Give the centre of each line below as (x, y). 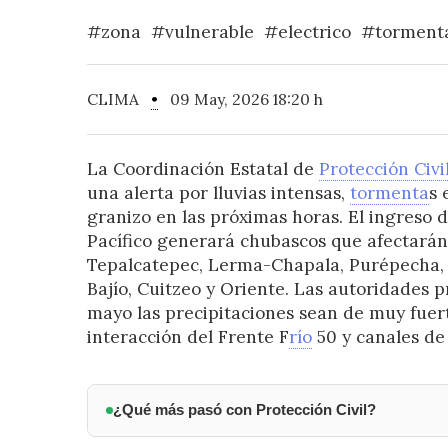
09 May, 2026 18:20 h (240, 99)
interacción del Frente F (187, 337)
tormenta (389, 193)
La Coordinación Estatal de (202, 169)
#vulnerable (202, 32)
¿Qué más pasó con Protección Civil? (244, 410)
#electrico (307, 32)
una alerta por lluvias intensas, (218, 193)
